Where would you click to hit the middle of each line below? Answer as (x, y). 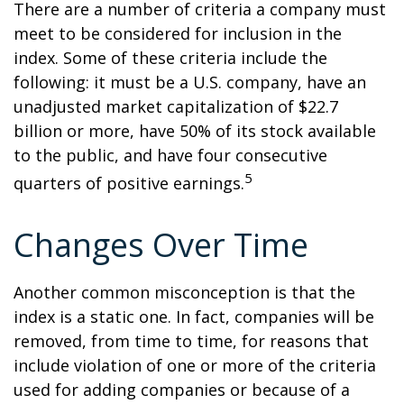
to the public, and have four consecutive (170, 155)
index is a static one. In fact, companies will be (194, 317)
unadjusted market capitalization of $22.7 (176, 106)
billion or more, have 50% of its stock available (195, 131)
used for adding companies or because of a (182, 390)
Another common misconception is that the (184, 292)
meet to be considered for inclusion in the (178, 33)
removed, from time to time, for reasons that (191, 341)
